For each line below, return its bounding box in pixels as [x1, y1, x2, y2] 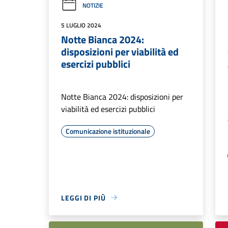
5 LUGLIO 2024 [61, 20, 101, 30]
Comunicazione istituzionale [66, 125, 150, 136]
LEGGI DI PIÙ [61, 192, 106, 203]
